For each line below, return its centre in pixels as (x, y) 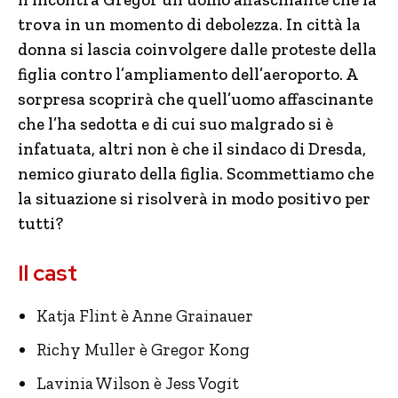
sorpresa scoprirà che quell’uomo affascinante (195, 99)
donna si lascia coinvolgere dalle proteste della (197, 49)
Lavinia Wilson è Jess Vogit (138, 383)
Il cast (48, 273)
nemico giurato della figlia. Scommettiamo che (196, 174)
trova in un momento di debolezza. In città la (189, 24)
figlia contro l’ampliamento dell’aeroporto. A (187, 74)
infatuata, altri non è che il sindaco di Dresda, (192, 149)
